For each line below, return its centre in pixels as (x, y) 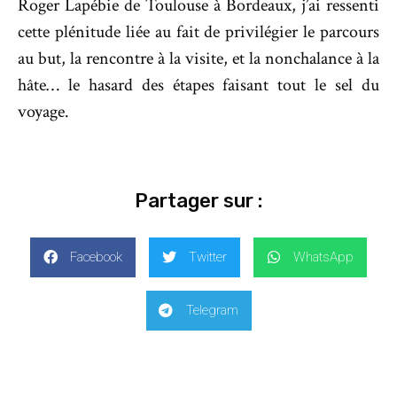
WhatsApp (323, 257)
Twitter (208, 257)
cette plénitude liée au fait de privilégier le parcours (198, 32)
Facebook (96, 257)
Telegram (212, 311)
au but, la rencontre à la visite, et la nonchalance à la (198, 59)
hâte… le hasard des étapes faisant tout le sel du (198, 86)
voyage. (43, 112)
